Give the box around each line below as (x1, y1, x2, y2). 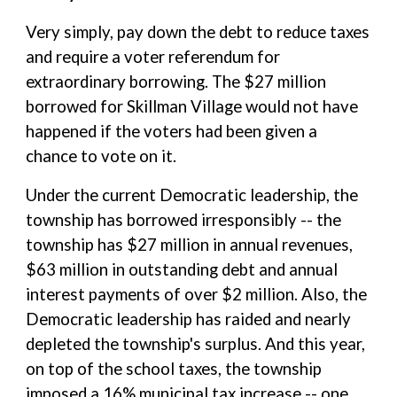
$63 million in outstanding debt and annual (26, 260, 339, 279)
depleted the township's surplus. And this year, (26, 334, 366, 354)
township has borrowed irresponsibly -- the (26, 210, 342, 230)
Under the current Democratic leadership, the (26, 185, 359, 205)
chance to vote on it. (26, 146, 177, 166)
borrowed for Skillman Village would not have (26, 97, 359, 116)
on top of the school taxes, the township (26, 359, 323, 378)
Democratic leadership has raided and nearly (26, 309, 352, 329)
